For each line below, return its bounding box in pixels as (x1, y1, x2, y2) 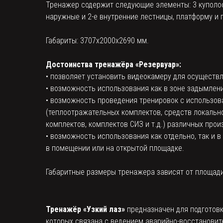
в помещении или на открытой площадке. (46, 143, 184, 153)
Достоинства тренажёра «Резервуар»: (46, 60, 181, 69)
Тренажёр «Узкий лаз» (46, 205, 125, 214)
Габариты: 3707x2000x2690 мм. (46, 36, 149, 45)
